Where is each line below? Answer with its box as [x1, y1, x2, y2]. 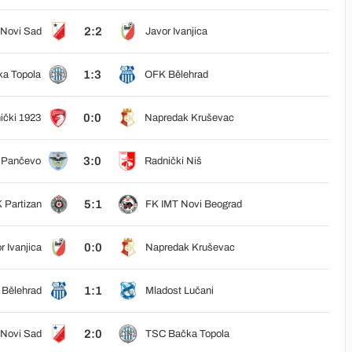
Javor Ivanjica [145, 26, 207, 37]
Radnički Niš [144, 156, 202, 167]
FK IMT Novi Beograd [145, 199, 242, 210]
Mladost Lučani [145, 285, 214, 296]
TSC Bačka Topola [145, 328, 229, 339]
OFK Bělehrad [144, 69, 208, 80]
